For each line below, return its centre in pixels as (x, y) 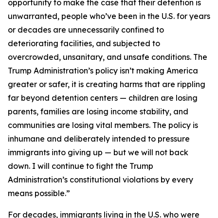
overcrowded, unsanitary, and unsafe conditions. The (108, 57)
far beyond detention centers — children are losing (103, 98)
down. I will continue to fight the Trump (81, 166)
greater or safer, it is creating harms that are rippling (107, 84)
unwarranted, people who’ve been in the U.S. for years (109, 16)
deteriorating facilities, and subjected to (84, 43)
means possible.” (39, 193)
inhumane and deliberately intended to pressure (99, 139)
